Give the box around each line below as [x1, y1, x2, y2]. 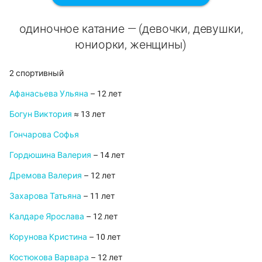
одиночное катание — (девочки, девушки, [19, 22, 243, 36]
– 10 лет [87, 232, 120, 242]
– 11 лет [81, 191, 115, 201]
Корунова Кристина [9, 232, 87, 242]
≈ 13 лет [72, 109, 105, 119]
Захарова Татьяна [9, 191, 81, 201]
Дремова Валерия [9, 171, 82, 181]
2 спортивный [9, 68, 64, 78]
